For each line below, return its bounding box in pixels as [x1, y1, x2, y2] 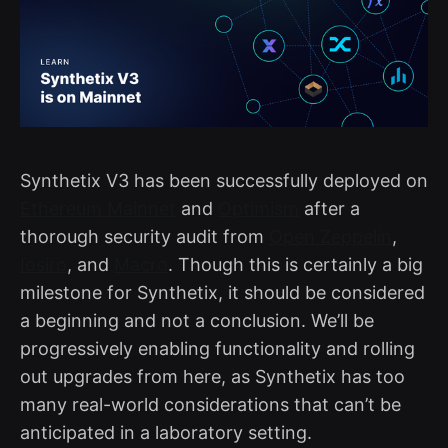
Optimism [218, 197, 299, 219]
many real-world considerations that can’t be [20, 393, 401, 415]
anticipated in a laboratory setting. [20, 421, 312, 443]
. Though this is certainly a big [168, 253, 423, 275]
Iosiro [20, 253, 67, 275]
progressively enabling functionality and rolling [20, 337, 415, 359]
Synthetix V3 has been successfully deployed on [20, 169, 428, 191]
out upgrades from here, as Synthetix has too [20, 365, 405, 387]
